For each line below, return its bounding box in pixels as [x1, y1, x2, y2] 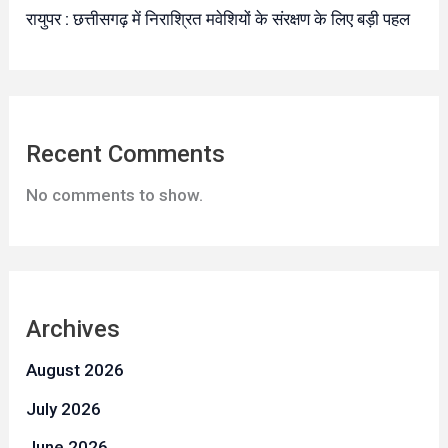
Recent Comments [26, 139, 226, 168]
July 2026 [26, 398, 102, 419]
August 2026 [26, 360, 125, 381]
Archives [26, 315, 121, 344]
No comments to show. [26, 184, 204, 205]
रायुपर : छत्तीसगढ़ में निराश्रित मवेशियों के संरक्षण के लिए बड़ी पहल [26, 9, 411, 30]
